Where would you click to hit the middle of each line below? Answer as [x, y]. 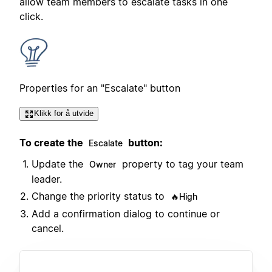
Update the [59, 164]
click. [31, 17]
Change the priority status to [100, 196]
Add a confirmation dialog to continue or [126, 214]
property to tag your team [181, 164]
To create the [53, 142]
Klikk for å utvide [64, 114]
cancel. [48, 229]
